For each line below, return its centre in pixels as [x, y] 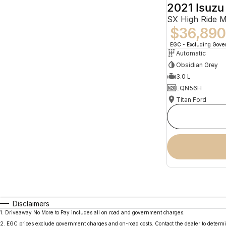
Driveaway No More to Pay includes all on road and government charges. [95, 212]
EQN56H [189, 88]
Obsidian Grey [197, 65]
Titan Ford [191, 99]
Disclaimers [31, 204]
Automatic [191, 53]
